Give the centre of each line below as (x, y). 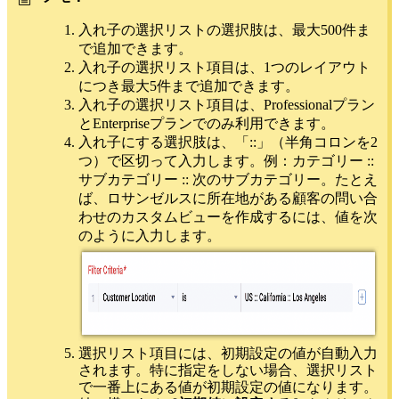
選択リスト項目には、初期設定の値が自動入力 (228, 354)
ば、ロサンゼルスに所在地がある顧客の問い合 (228, 199)
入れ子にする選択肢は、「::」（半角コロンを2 (228, 142)
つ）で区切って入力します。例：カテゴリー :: (226, 161)
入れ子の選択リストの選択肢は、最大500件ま (224, 30)
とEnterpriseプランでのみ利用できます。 (207, 124)
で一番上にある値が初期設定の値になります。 (228, 387)
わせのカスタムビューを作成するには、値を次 (228, 217)
